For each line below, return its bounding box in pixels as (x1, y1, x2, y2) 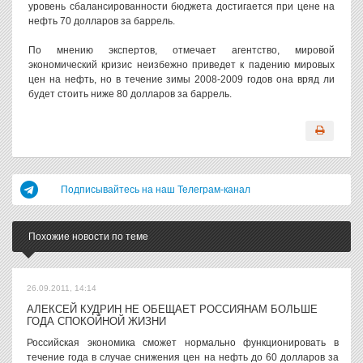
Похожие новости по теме (28, 231, 148, 242)
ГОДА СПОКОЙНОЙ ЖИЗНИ (27, 315, 166, 327)
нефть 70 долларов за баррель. (28, 15, 175, 27)
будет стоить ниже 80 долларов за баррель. (28, 88, 232, 100)
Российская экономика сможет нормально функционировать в (27, 337, 339, 348)
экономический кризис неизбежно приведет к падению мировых (28, 59, 335, 70)
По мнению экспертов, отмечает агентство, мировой (28, 45, 335, 56)
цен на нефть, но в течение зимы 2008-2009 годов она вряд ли (28, 74, 335, 85)
